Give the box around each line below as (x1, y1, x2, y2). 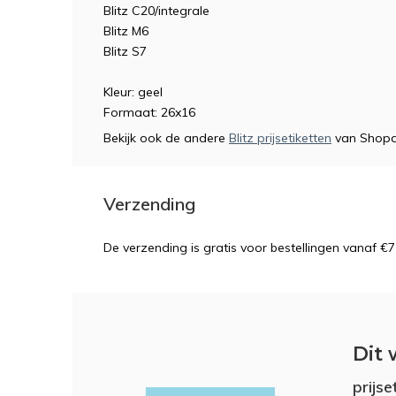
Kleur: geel (103, 84, 163, 100)
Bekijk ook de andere (103, 130, 229, 146)
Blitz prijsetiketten (229, 130, 331, 146)
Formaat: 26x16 (103, 104, 199, 120)
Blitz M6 (103, 23, 148, 39)
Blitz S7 (103, 43, 147, 59)
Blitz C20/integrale (103, 3, 209, 19)
